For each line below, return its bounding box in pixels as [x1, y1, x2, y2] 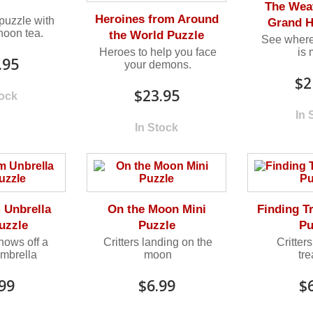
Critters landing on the [103, 235, 212, 248]
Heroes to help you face [99, 45, 217, 58]
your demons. [124, 58, 191, 71]
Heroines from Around [94, 12, 219, 26]
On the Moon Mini [107, 202, 206, 216]
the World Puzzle [109, 28, 205, 42]
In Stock [135, 121, 179, 133]
